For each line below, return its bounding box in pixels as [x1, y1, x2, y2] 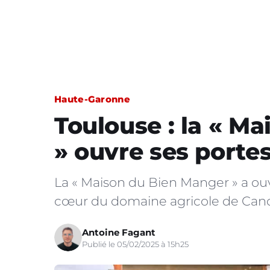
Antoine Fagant [82, 226, 155, 238]
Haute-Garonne [54, 93, 130, 105]
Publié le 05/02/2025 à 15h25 [82, 239, 189, 249]
